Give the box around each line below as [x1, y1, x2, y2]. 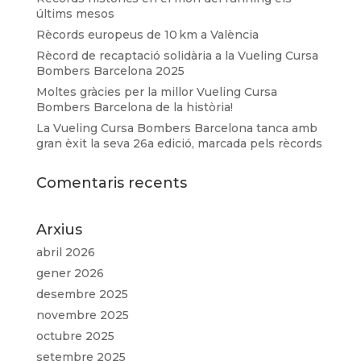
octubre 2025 [35, 328, 114, 343]
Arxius [35, 220, 82, 239]
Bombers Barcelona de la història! [35, 99, 233, 114]
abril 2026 [35, 244, 95, 259]
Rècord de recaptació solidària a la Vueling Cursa [35, 48, 318, 63]
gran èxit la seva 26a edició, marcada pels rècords [35, 135, 322, 151]
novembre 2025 [35, 307, 129, 322]
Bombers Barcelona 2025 [35, 63, 185, 78]
